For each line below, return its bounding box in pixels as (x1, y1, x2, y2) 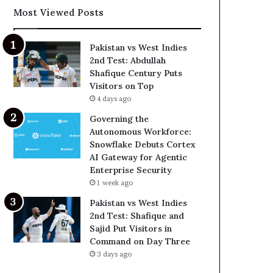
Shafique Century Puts (90, 67, 183, 79)
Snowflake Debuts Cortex (90, 138, 196, 150)
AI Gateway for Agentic (90, 151, 188, 163)
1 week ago (97, 178, 133, 187)
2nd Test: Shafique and (90, 210, 185, 221)
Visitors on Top (90, 80, 154, 91)
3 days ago (97, 249, 132, 258)
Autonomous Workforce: (90, 126, 192, 137)
